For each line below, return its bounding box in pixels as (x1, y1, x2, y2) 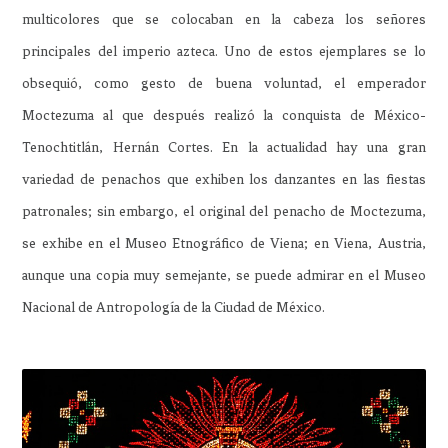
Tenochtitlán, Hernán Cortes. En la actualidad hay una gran (22, 138, 426, 156)
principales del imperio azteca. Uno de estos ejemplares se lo (22, 42, 426, 60)
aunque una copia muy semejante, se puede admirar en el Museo (22, 266, 426, 284)
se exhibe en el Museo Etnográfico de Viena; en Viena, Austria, (22, 234, 426, 252)
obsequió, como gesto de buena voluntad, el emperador (22, 74, 426, 92)
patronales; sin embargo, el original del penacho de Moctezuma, (22, 202, 426, 220)
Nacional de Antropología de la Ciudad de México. (22, 298, 326, 316)
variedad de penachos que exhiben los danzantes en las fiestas (22, 170, 426, 188)
